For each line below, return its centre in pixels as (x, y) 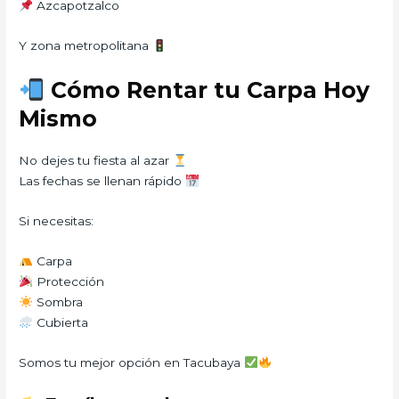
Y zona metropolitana (86, 46)
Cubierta (60, 322)
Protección (68, 281)
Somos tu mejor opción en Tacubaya (132, 362)
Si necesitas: (57, 221)
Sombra (57, 301)
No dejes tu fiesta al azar (96, 161)
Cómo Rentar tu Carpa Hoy (207, 90)
